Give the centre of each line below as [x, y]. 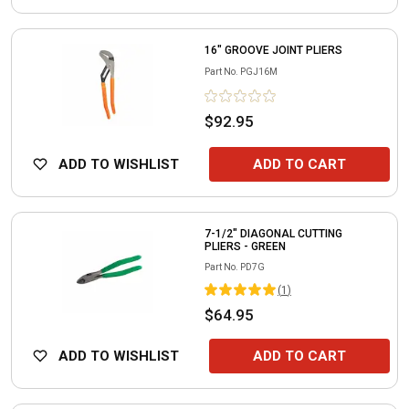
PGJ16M [259, 71]
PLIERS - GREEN [245, 246]
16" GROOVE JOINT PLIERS [273, 50]
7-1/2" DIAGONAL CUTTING [273, 233]
